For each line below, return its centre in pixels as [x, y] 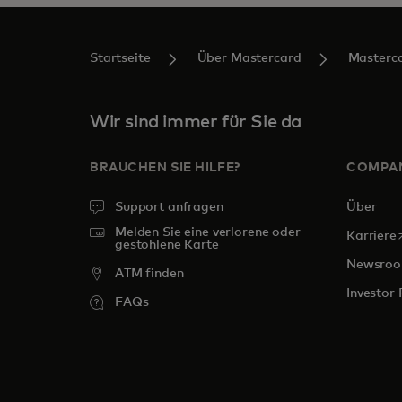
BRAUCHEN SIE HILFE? [165, 168]
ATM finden [149, 274]
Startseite [120, 58]
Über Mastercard [249, 58]
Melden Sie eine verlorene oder [208, 232]
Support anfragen [169, 207]
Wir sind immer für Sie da [196, 122]
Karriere [371, 236]
